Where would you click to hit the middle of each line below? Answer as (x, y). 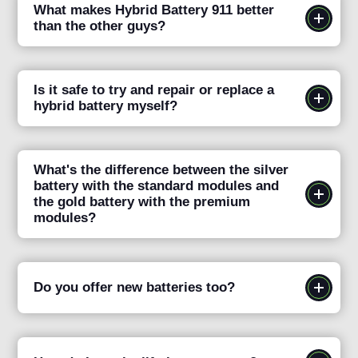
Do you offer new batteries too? (135, 288)
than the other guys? (100, 26)
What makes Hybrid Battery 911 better (154, 10)
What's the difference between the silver (161, 170)
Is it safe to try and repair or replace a (154, 90)
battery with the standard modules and (157, 186)
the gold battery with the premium (142, 202)
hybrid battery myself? (106, 106)
